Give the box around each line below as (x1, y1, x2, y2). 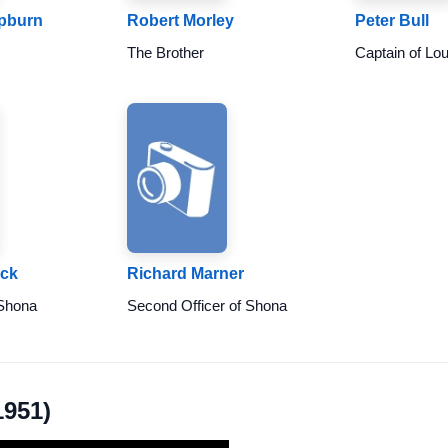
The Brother (126, 44, 204, 61)
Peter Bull (355, 12, 430, 29)
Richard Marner (126, 265, 244, 282)
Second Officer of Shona (126, 297, 287, 314)
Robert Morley (126, 12, 234, 29)
